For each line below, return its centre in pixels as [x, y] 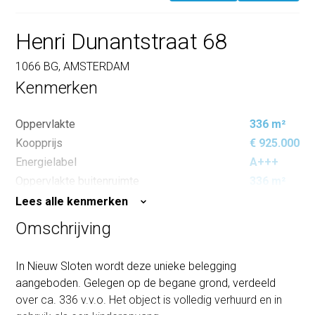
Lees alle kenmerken [72, 202]
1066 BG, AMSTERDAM [73, 67]
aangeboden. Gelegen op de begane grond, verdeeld [146, 283]
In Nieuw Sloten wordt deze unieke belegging [126, 266]
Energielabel [46, 162]
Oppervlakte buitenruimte [78, 181]
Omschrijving [63, 229]
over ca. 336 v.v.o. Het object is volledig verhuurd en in [149, 300]
